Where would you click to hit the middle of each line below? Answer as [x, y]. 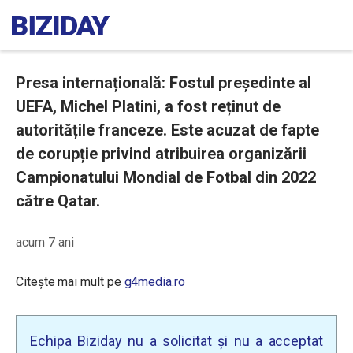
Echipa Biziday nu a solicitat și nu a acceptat [176, 341]
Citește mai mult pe [70, 282]
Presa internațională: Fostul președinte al [163, 83]
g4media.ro [154, 282]
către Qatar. [58, 201]
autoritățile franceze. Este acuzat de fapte [167, 130]
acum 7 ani [45, 242]
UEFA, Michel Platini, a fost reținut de [148, 106]
